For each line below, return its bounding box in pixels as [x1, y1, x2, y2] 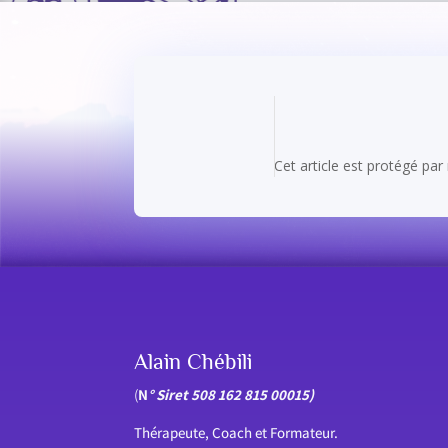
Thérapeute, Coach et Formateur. [134, 422, 339, 442]
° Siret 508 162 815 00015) [148, 384, 315, 404]
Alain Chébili [134, 348, 253, 374]
